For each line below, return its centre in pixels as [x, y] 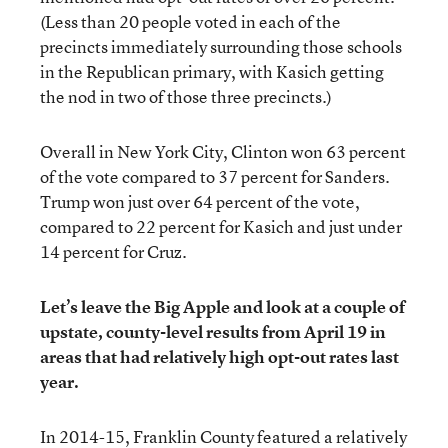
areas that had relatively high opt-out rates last [219, 356]
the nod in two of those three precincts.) [186, 96]
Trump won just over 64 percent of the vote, [200, 201]
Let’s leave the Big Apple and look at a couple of [222, 306]
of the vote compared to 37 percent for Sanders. [215, 176]
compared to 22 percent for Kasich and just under [221, 226]
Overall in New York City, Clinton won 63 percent [223, 151]
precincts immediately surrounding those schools [221, 46]
